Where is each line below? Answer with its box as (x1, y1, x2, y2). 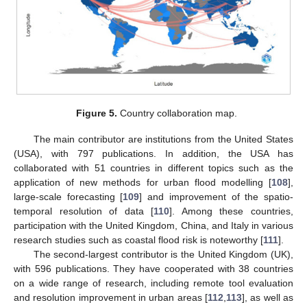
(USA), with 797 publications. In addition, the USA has (14, 148, 293, 160)
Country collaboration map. (116, 108, 237, 119)
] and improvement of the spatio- (139, 191, 294, 203)
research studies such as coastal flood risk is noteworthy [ (14, 234, 263, 246)
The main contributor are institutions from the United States (33, 134, 293, 145)
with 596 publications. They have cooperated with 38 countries (14, 263, 293, 275)
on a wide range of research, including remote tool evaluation (14, 278, 293, 289)
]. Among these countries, (169, 206, 294, 217)
